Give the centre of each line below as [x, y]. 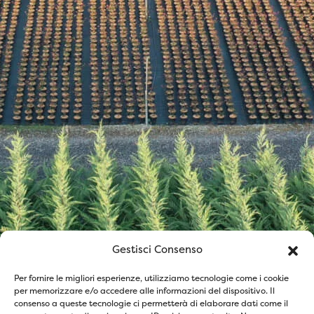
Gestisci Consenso [157, 249]
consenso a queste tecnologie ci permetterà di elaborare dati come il [151, 303]
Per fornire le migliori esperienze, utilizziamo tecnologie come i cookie [151, 278]
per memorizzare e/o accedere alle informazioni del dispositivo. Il [144, 291]
